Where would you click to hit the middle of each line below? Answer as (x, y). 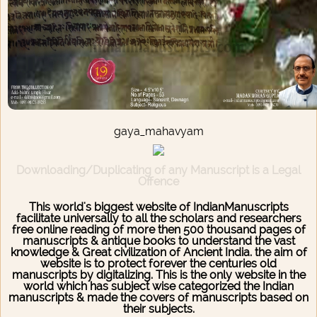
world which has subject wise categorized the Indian (158, 287)
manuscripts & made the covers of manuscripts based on (158, 298)
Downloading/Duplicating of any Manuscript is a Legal (158, 171)
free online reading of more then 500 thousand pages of (158, 230)
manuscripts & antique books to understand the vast (158, 241)
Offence (158, 182)
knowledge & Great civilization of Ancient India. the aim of (158, 253)
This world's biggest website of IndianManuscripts (158, 207)
